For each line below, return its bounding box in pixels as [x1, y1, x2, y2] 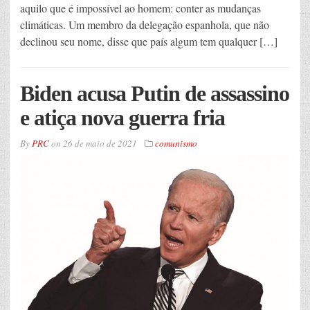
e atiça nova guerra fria [20, 105, 225, 131]
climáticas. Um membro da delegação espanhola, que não [20, 17, 269, 33]
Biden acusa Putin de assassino [20, 81, 289, 107]
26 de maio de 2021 [63, 137, 137, 150]
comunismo [155, 137, 197, 150]
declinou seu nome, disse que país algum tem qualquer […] [20, 34, 277, 49]
